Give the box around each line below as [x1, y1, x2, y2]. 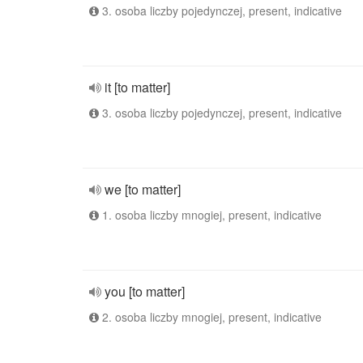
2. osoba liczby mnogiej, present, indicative [99, 309, 322, 325]
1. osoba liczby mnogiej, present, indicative [99, 207, 322, 223]
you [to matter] [105, 282, 185, 301]
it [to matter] [105, 78, 170, 96]
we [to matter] [105, 180, 181, 199]
